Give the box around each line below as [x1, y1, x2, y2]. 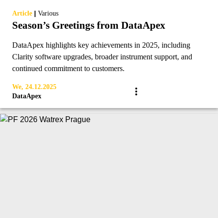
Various [38, 10, 58, 17]
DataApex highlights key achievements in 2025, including [12, 41, 190, 49]
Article [12, 10, 32, 17]
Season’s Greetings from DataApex [12, 19, 165, 31]
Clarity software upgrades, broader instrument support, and [12, 53, 192, 61]
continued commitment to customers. [12, 64, 125, 73]
